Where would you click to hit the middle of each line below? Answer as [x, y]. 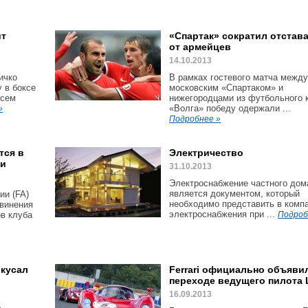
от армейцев [200, 47]
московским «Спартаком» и [226, 88]
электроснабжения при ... [223, 214]
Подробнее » [195, 119]
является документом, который [234, 194]
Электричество [206, 153]
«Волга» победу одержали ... [230, 108]
